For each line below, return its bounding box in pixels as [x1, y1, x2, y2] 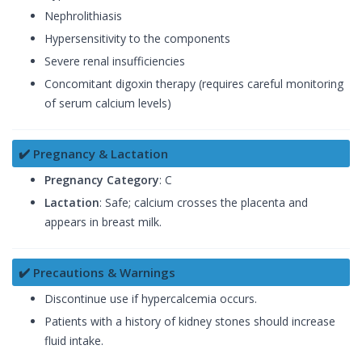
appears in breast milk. [44, 214, 162, 230]
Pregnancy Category [44, 172, 159, 188]
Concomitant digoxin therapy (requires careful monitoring [44, 76, 343, 92]
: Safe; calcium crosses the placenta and [99, 195, 308, 211]
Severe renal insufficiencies [44, 53, 185, 69]
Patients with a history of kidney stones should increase [44, 314, 335, 330]
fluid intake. [44, 333, 103, 349]
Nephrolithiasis [44, 8, 122, 24]
